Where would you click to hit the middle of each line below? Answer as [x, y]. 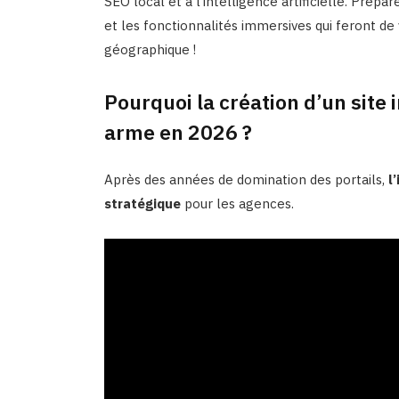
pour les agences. [237, 203]
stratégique [142, 203]
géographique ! [150, 50]
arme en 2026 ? [178, 131]
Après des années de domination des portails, [246, 179]
